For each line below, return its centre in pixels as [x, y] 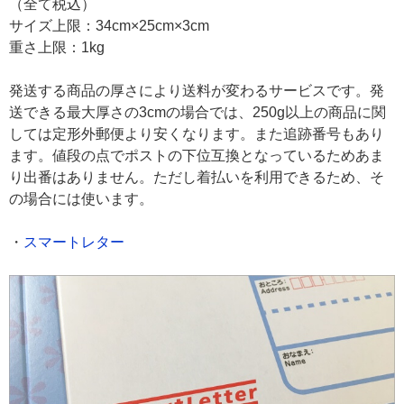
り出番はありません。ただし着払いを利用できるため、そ [197, 177]
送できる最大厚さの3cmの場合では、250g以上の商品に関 [197, 112]
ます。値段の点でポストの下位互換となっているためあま [197, 155]
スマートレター [74, 242]
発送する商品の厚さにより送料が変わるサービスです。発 [197, 90]
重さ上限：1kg [57, 47]
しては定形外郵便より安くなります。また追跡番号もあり [197, 133]
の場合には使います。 [81, 198]
